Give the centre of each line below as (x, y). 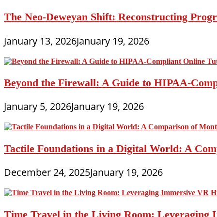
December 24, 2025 (47, 172)
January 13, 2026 (40, 41)
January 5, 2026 (38, 107)
